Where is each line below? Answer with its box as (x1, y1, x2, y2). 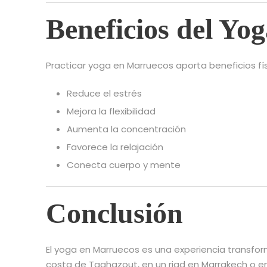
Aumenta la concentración (67, 123, 186, 136)
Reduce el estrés (67, 87, 142, 100)
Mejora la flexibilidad (67, 105, 156, 118)
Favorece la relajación (67, 141, 163, 154)
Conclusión (46, 197, 183, 229)
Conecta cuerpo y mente (67, 159, 181, 172)
